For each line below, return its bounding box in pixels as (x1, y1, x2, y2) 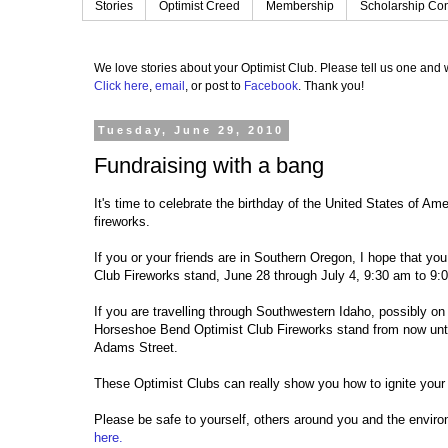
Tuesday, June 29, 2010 (98, 124, 285, 137)
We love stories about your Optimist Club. (94, 61, 320, 76)
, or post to (185, 79, 244, 94)
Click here (94, 79, 149, 94)
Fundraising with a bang (94, 152, 324, 178)
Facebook (244, 79, 298, 94)
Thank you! (304, 79, 364, 94)
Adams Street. (94, 340, 178, 356)
